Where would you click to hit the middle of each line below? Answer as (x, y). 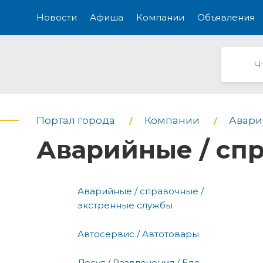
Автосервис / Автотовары (138, 234)
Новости (57, 17)
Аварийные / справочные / (141, 191)
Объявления (226, 17)
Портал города (76, 120)
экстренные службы (125, 205)
